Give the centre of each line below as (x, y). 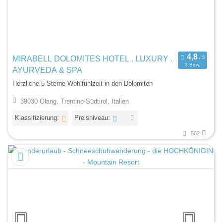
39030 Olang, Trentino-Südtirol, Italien (74, 101)
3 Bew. (192, 65)
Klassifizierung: (37, 117)
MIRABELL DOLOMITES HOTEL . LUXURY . (92, 58)
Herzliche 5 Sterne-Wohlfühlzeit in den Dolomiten (83, 84)
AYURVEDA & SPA (47, 70)
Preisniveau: (92, 117)
